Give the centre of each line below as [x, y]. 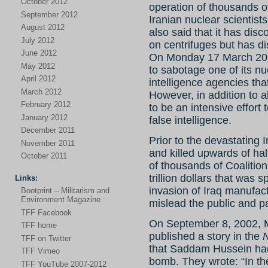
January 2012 [44, 117]
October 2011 [44, 156]
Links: [26, 178]
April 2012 [38, 79]
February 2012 [46, 104]
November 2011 [48, 143]
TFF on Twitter [46, 238]
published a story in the [206, 236]
